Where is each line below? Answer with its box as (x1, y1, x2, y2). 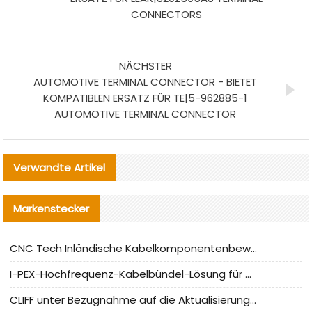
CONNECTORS (130, 7, 202, 22)
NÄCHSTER (118, 58, 172, 74)
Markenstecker (13, 201, 90, 217)
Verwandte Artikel (13, 160, 106, 175)
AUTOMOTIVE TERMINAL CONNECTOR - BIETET (33, 75, 258, 90)
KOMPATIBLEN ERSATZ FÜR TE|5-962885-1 (43, 91, 248, 106)
